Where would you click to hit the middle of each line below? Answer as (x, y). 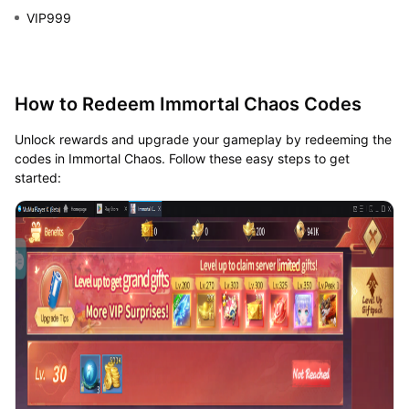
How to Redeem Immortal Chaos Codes (188, 104)
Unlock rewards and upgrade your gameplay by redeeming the (203, 139)
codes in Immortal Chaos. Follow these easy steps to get (182, 158)
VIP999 (48, 17)
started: (37, 177)
